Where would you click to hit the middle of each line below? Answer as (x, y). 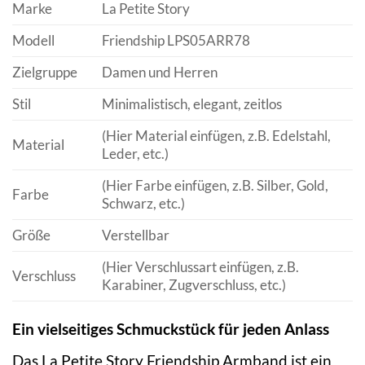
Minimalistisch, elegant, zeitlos (191, 103)
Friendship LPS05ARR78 (176, 40)
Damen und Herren (159, 72)
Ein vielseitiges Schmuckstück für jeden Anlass (171, 328)
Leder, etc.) (135, 153)
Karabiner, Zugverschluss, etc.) (193, 284)
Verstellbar (135, 235)
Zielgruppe (45, 72)
